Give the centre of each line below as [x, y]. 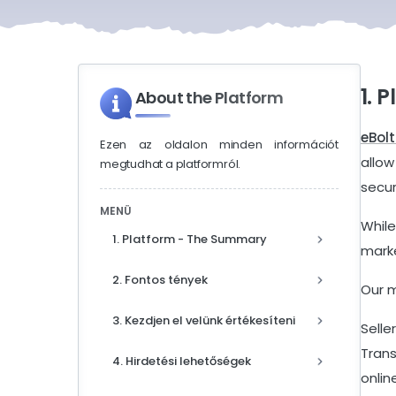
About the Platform [209, 98]
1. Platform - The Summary [190, 240]
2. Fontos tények [160, 280]
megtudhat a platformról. [171, 164]
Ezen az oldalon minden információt [219, 145]
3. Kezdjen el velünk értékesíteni [204, 321]
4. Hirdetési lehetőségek [182, 362]
